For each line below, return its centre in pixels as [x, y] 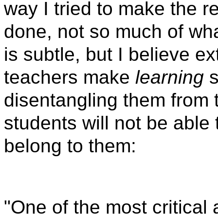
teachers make [70, 77]
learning [170, 77]
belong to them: [70, 146]
